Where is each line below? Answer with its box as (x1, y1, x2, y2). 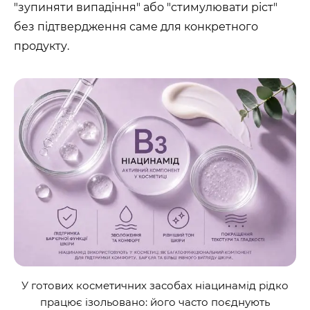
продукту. (14, 39, 69, 53)
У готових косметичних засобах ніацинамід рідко (21, 279, 289, 292)
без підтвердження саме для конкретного (14, 20, 258, 33)
